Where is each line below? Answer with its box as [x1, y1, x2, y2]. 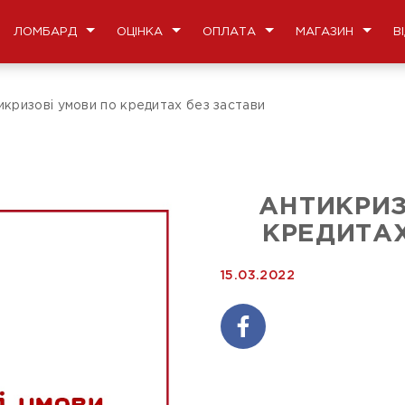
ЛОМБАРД [14, 26, 77, 37]
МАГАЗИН [296, 26, 353, 37]
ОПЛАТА [202, 26, 256, 37]
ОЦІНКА [117, 26, 163, 37]
